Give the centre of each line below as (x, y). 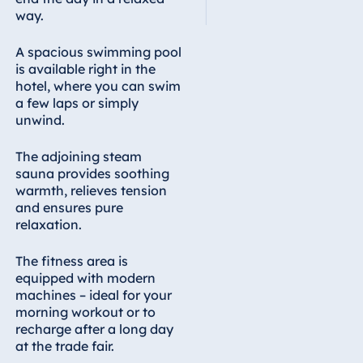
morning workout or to (85, 312)
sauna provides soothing (92, 173)
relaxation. (48, 224)
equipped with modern (85, 278)
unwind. (40, 120)
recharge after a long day (94, 329)
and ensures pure (69, 207)
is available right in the (85, 68)
